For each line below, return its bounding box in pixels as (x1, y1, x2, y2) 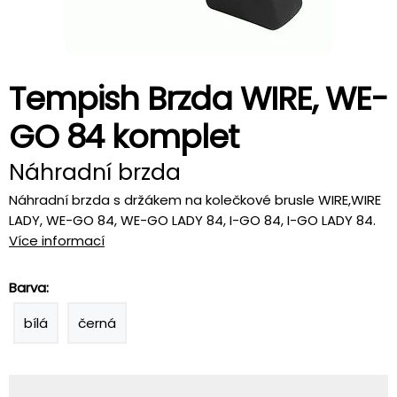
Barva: (9, 278, 49, 297)
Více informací (9, 231, 105, 250)
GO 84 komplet (9, 114, 238, 160)
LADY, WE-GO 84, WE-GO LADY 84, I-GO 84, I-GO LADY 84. (9, 211, 376, 230)
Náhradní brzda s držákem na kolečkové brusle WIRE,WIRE (9, 191, 381, 209)
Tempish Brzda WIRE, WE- (9, 76, 387, 121)
